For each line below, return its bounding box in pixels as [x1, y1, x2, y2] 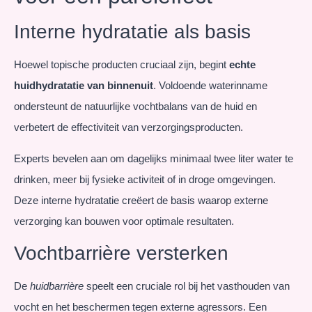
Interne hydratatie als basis [14, 21, 251, 43]
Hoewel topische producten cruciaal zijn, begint [14, 58, 229, 71]
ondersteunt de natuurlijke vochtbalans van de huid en [14, 100, 257, 113]
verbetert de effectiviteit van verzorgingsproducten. [14, 121, 243, 134]
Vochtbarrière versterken [14, 242, 228, 265]
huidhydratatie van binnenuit [14, 79, 153, 92]
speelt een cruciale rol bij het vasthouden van [84, 280, 290, 292]
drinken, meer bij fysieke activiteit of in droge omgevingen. [14, 173, 276, 185]
